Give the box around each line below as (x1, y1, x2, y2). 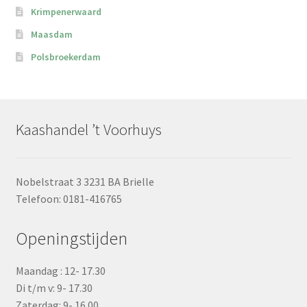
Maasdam (31, 28, 73, 41)
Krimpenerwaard (31, 5, 102, 19)
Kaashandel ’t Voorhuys (15, 120, 162, 140)
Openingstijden (15, 228, 127, 250)
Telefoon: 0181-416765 (15, 192, 122, 206)
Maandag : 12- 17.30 (15, 264, 106, 278)
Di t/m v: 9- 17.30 (15, 281, 93, 295)
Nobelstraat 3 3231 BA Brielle (15, 175, 154, 189)
